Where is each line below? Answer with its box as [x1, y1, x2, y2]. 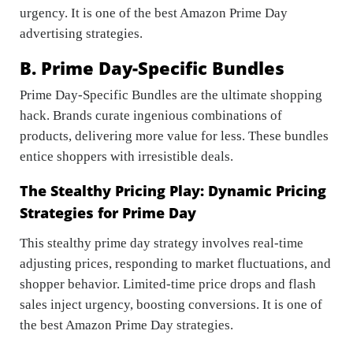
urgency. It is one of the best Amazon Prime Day [20, 6, 288, 21]
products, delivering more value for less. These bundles [20, 128, 329, 144]
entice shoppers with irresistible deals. [20, 149, 233, 165]
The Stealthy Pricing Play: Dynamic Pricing [20, 181, 326, 201]
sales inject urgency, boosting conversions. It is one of [20, 297, 322, 313]
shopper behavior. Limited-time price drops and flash [20, 277, 316, 292]
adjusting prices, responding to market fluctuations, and [20, 256, 331, 272]
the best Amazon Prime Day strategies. [20, 318, 236, 333]
